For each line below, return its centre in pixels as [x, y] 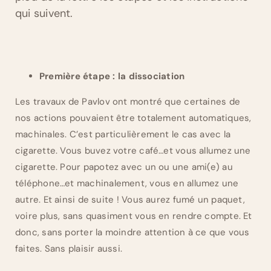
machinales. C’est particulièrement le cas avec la [123, 135]
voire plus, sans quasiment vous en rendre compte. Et [134, 216]
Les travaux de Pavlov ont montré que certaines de [128, 102]
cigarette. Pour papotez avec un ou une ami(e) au [124, 167]
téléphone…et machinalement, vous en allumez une [127, 184]
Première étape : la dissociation [112, 77]
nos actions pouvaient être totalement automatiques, [133, 118]
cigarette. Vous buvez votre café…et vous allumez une [133, 151]
